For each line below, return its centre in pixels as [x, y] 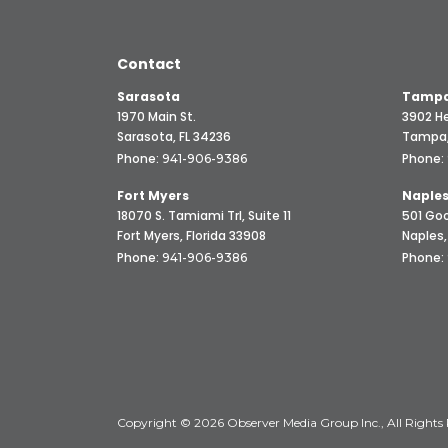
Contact [149, 64]
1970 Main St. [156, 117]
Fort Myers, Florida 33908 [191, 236]
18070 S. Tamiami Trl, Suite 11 [204, 216]
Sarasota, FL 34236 [174, 137]
